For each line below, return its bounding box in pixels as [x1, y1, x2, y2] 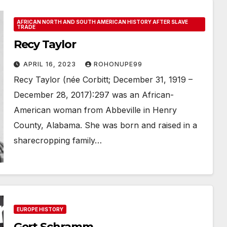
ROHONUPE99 [93, 60, 142, 68]
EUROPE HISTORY [16, 206, 63, 212]
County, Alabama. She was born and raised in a [13, 120, 197, 130]
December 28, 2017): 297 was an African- [13, 90, 174, 100]
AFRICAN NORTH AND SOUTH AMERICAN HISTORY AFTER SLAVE [16, 19, 188, 25]
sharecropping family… [13, 135, 102, 145]
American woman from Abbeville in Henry [13, 105, 177, 115]
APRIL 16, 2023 [23, 60, 78, 68]
